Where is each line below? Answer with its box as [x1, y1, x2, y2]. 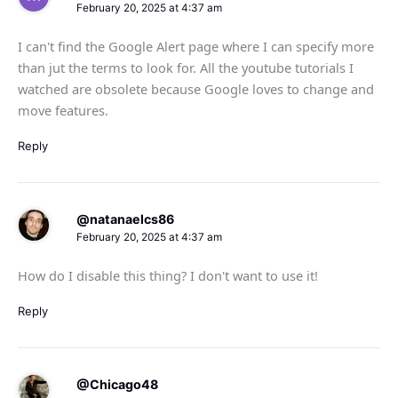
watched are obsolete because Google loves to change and [18, 79, 374, 98]
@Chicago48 [76, 376, 158, 392]
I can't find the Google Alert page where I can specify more [18, 36, 374, 55]
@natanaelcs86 [76, 211, 174, 227]
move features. [18, 100, 108, 119]
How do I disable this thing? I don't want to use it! [18, 266, 318, 284]
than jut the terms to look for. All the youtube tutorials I [18, 58, 354, 76]
